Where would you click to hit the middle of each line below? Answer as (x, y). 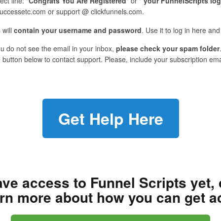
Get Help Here (110, 119)
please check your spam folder (168, 48)
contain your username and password (78, 30)
